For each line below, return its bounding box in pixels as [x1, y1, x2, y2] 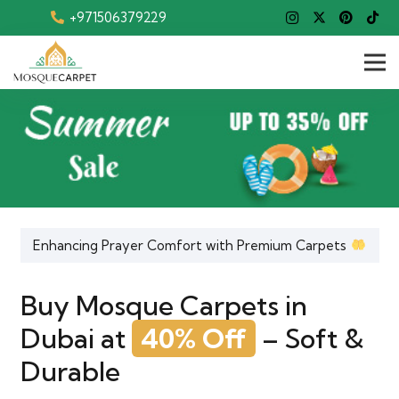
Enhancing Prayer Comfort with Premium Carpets [33, 236, 351, 254]
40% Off [140, 321, 247, 355]
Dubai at [20, 321, 132, 355]
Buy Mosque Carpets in [20, 288, 307, 322]
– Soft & [255, 321, 364, 355]
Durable [20, 354, 120, 388]
